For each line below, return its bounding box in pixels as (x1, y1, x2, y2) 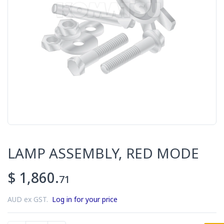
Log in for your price (52, 194, 117, 204)
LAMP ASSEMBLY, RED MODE (7, 143, 199, 163)
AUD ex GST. (7, 194, 52, 204)
